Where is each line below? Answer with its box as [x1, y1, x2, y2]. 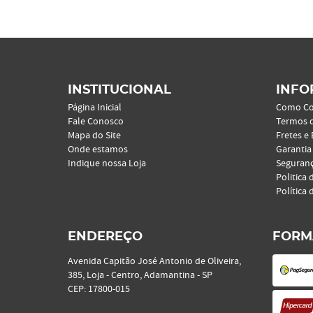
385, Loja [68, 269, 104, 282]
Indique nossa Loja [68, 157, 146, 170]
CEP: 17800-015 [68, 283, 130, 296]
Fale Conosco [68, 115, 124, 128]
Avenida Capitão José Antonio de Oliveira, [68, 255, 241, 268]
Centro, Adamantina [111, 269, 195, 282]
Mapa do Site [68, 129, 121, 142]
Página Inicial [68, 101, 122, 114]
